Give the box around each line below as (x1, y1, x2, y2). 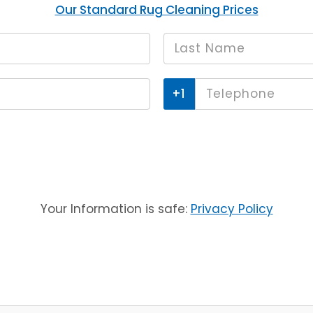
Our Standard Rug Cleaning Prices (54, 1, 259, 18)
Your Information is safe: (40, 201, 191, 217)
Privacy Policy (190, 201, 273, 217)
